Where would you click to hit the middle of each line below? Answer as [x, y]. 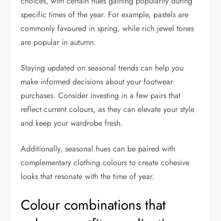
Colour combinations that [93, 205]
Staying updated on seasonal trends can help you [102, 68]
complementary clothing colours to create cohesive [105, 163]
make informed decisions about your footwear [97, 82]
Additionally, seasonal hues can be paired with [98, 149]
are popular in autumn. [59, 42]
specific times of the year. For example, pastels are [105, 15]
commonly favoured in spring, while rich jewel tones [108, 29]
